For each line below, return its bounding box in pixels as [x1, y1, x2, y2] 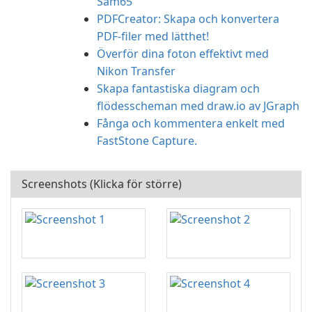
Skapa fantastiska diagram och [97, 81, 260, 96]
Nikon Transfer [97, 63, 175, 79]
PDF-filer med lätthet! [97, 29, 209, 44]
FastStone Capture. [97, 133, 197, 148]
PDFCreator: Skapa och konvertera [97, 11, 279, 26]
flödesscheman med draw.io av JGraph [97, 98, 299, 114]
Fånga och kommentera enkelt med [97, 116, 285, 131]
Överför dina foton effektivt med [97, 46, 269, 61]
